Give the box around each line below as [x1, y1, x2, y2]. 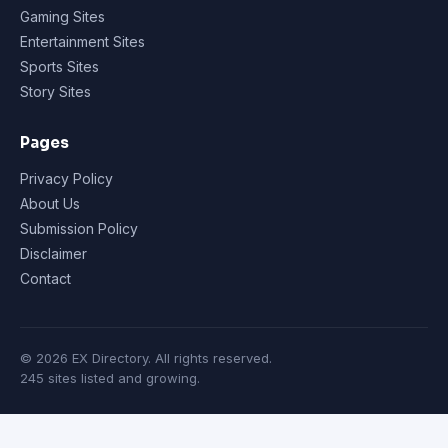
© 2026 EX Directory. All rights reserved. [20, 350, 272, 366]
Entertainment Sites [20, 33, 145, 50]
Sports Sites [20, 58, 99, 75]
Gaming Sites [20, 8, 105, 25]
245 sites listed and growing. [20, 370, 200, 386]
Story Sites [20, 83, 91, 100]
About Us [20, 195, 80, 212]
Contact [20, 270, 71, 287]
